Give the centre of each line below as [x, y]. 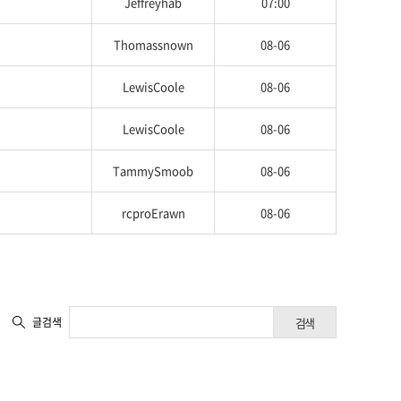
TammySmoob [153, 171]
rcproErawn [153, 213]
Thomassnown [153, 44]
